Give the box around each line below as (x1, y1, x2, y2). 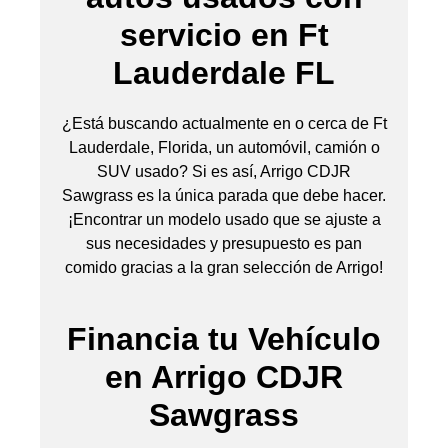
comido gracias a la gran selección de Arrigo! (65, 258, 383, 276)
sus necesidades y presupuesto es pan (86, 234, 362, 252)
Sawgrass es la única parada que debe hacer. (62, 186, 386, 204)
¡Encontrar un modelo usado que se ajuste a (67, 210, 381, 228)
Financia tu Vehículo (67, 320, 381, 357)
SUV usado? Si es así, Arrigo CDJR (97, 162, 351, 180)
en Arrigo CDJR (105, 358, 343, 395)
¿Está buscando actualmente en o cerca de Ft (61, 114, 387, 132)
